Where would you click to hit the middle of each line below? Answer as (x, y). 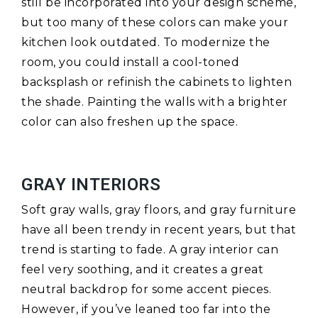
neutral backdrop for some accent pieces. (146, 290)
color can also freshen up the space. (130, 122)
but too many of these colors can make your (155, 23)
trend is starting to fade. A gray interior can (150, 250)
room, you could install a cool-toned (130, 62)
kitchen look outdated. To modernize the (146, 43)
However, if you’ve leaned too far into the (146, 309)
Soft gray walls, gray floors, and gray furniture (159, 210)
